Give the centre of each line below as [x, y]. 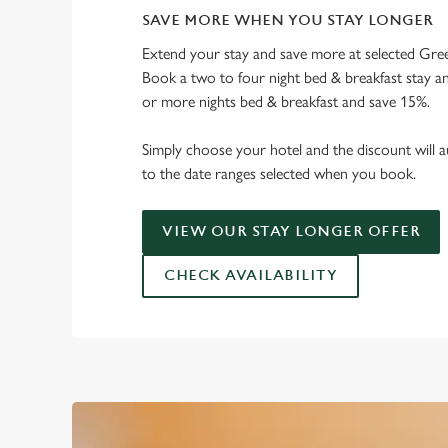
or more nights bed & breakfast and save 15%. [286, 101]
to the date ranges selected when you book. [279, 173]
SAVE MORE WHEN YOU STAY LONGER [287, 20]
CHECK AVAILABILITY [250, 275]
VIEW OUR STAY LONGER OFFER [291, 231]
